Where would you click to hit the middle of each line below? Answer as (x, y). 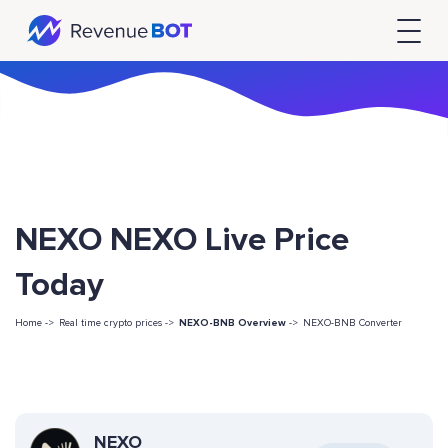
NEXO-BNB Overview (232, 323)
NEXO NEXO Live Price (182, 240)
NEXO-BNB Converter (352, 323)
